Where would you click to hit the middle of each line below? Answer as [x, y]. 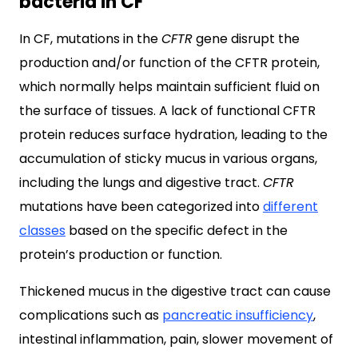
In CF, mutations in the [90, 38]
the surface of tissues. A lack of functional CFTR [167, 110]
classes [42, 230]
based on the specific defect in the [177, 230]
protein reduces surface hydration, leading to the [173, 134]
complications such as [91, 315]
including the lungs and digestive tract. [141, 182]
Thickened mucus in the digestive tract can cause [175, 291]
